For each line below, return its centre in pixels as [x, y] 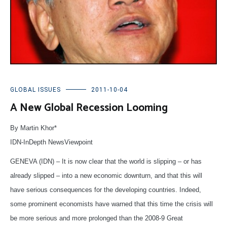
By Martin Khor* [33, 128]
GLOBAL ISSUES [35, 90]
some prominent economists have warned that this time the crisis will [111, 204]
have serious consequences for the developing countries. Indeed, [106, 190]
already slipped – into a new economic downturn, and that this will [106, 176]
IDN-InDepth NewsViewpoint [51, 142]
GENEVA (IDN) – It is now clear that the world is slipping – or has [106, 162]
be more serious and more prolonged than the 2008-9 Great [97, 218]
